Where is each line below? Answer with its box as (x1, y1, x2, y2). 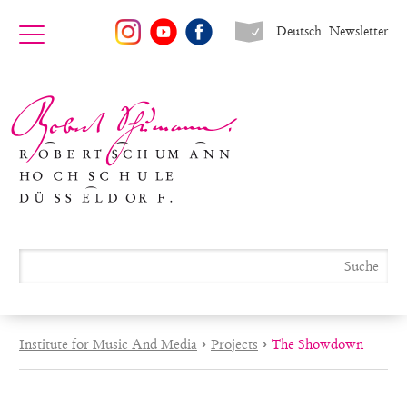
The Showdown (272, 336, 363, 352)
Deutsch (276, 24, 322, 39)
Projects (211, 336, 258, 352)
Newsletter (329, 24, 388, 39)
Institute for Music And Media (19, 336, 197, 352)
